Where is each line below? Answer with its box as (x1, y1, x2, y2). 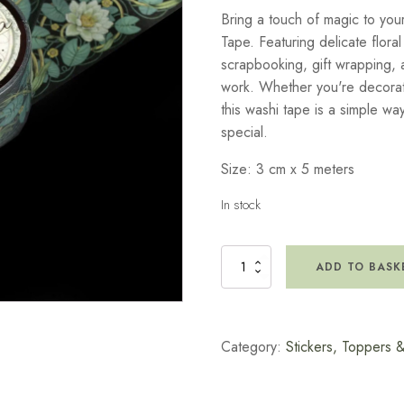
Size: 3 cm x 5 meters (220, 159, 354, 179)
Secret (219, 252, 249, 269)
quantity (219, 320, 257, 337)
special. (220, 122, 268, 142)
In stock (220, 195, 261, 215)
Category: (220, 335, 286, 357)
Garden (219, 269, 255, 286)
